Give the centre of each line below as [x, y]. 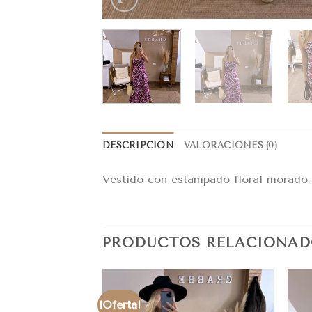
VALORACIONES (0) [230, 146]
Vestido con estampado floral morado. [206, 180]
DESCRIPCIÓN [138, 146]
